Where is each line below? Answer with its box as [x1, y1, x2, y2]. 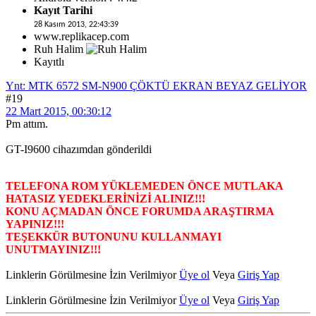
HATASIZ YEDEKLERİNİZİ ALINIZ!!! [6, 192, 205, 205]
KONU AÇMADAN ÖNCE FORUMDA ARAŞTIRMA [6, 205, 274, 217]
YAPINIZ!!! [6, 217, 64, 230]
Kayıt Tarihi [34, 4, 92, 16]
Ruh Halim [34, 42, 86, 55]
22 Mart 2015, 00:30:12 [6, 104, 111, 117]
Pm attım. [6, 117, 48, 130]
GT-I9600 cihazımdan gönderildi [6, 142, 152, 155]
